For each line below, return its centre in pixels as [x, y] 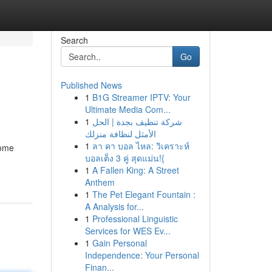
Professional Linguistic [135, 219]
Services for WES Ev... [127, 231]
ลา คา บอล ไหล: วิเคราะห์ [141, 146]
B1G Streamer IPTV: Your [141, 97]
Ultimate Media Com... [127, 109]
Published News [91, 85]
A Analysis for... [114, 206]
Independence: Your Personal [142, 255]
